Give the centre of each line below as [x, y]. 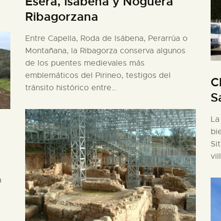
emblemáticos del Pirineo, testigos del [98, 76]
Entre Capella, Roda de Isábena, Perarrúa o [106, 39]
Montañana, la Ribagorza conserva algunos [105, 51]
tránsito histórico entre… [71, 88]
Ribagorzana [61, 17]
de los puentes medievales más [85, 63]
